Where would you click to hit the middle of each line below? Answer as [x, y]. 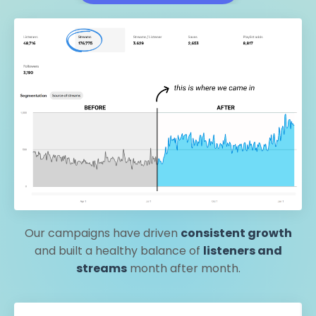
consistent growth [236, 233]
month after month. [183, 269]
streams [101, 269]
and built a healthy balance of [119, 251]
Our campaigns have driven [102, 233]
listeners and [242, 251]
